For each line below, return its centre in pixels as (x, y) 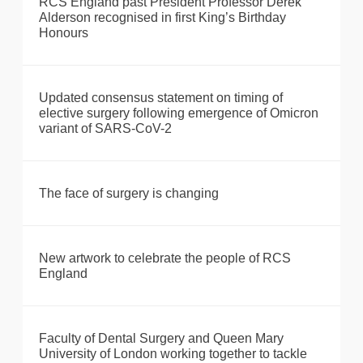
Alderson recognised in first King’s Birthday (162, 18)
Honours (64, 33)
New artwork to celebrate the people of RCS (165, 258)
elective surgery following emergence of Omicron (179, 113)
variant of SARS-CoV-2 (105, 129)
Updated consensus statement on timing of (161, 98)
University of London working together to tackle (173, 354)
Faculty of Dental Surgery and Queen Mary (161, 339)
